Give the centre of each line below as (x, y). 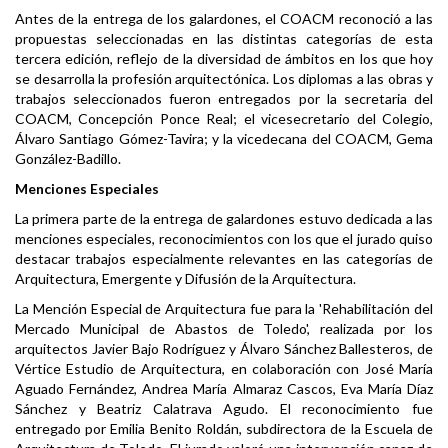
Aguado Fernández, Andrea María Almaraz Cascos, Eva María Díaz (224, 389)
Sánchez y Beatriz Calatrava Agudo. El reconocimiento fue (224, 409)
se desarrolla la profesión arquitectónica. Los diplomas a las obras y (224, 79)
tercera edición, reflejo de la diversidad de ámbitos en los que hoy (224, 59)
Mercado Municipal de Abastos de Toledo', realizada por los (224, 329)
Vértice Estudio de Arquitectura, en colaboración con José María (224, 369)
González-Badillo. (68, 159)
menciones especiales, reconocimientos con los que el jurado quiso (224, 239)
